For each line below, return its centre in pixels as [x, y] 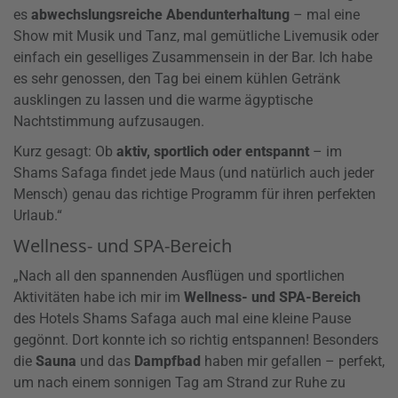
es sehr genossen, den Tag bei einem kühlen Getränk [177, 79]
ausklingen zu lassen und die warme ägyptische [163, 100]
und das [105, 362]
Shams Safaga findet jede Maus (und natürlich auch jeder [194, 173]
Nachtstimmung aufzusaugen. [109, 122]
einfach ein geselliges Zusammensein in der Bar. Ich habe [193, 58]
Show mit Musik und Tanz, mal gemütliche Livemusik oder [196, 36]
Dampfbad [167, 362]
